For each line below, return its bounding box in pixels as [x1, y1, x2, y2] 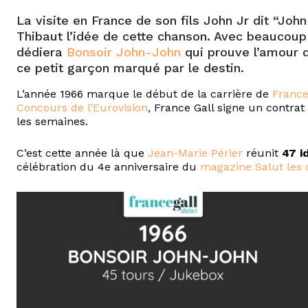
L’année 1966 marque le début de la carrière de [16, 87, 272, 101]
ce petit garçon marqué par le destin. [16, 60, 244, 76]
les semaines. [16, 115, 88, 129]
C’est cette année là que [16, 146, 148, 160]
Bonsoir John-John [67, 45, 181, 60]
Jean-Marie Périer [148, 146, 243, 160]
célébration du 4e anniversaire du [16, 160, 200, 174]
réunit [243, 146, 282, 160]
